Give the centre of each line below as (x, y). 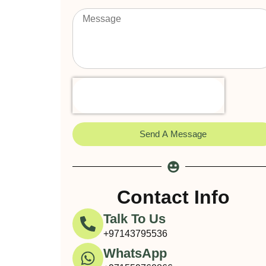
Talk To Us (134, 218)
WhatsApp (135, 253)
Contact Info (173, 197)
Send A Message (173, 134)
